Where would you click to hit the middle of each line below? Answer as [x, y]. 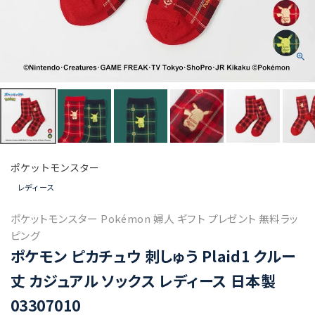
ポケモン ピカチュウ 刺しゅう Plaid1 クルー [153, 256]
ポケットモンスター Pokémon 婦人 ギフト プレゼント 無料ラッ [155, 218]
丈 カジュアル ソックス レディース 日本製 [143, 281]
